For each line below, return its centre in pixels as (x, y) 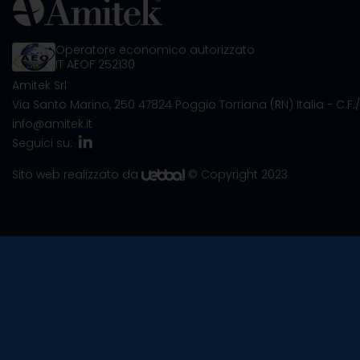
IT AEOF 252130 (95, 64)
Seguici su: (42, 143)
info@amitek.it (52, 124)
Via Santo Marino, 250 (75, 104)
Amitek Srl (39, 85)
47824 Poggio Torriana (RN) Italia (231, 104)
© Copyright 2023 (236, 174)
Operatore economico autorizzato (155, 50)
